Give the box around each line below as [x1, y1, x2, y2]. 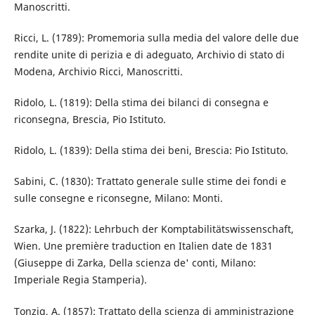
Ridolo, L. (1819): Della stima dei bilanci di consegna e [13, 96, 269, 110]
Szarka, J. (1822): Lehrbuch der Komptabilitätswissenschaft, [13, 222, 294, 236]
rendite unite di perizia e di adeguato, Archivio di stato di [13, 48, 285, 62]
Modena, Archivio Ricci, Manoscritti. [13, 65, 183, 79]
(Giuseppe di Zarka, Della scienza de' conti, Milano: [13, 256, 256, 270]
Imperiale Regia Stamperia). [13, 273, 147, 287]
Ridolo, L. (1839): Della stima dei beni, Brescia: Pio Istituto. [13, 143, 288, 157]
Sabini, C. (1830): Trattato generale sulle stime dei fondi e [13, 174, 286, 188]
